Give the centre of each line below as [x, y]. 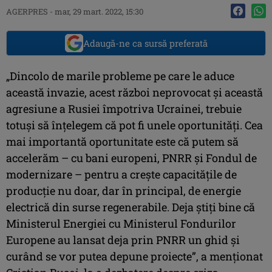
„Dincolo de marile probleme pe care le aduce [120, 76]
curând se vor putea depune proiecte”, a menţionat [134, 256]
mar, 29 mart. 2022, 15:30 [99, 11]
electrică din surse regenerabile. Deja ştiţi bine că [131, 207]
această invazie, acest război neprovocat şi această [134, 92]
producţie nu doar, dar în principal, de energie [124, 190]
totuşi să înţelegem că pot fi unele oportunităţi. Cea [134, 125]
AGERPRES [27, 11]
